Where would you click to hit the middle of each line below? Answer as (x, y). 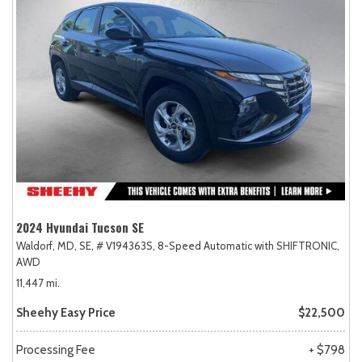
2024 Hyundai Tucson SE (80, 227)
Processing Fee (56, 349)
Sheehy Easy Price (66, 312)
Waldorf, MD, (46, 245)
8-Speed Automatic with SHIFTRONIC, (248, 245)
